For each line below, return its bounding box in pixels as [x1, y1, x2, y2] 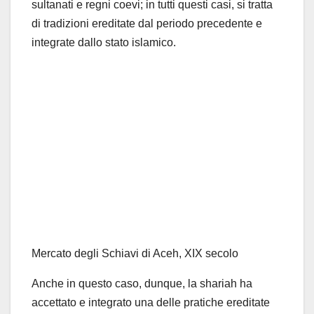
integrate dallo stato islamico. [32, 36, 176, 49]
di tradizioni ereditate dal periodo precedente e [32, 18, 262, 30]
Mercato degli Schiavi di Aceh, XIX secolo [32, 247, 238, 259]
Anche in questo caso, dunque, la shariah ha [32, 277, 252, 289]
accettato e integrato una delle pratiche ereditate [32, 296, 270, 308]
